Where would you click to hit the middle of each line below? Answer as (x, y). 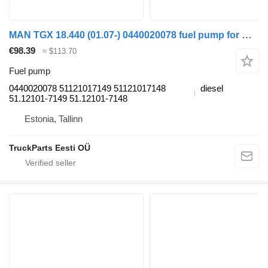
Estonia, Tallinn (54, 119)
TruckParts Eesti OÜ (50, 148)
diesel (212, 89)
